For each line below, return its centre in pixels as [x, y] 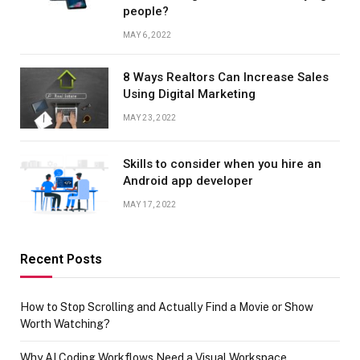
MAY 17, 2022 [150, 204]
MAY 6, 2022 [147, 35]
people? [146, 11]
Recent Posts [61, 259]
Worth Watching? [65, 323]
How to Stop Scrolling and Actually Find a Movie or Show [167, 307]
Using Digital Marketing [189, 94]
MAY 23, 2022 [150, 117]
